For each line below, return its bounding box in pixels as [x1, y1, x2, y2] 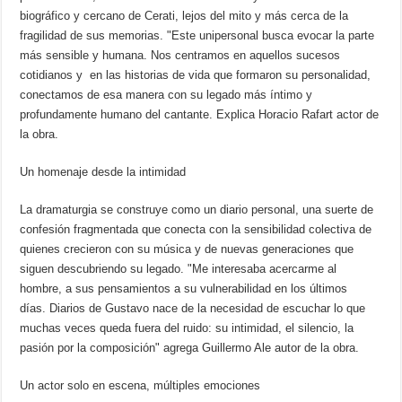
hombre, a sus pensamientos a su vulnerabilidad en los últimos [20, 281, 348, 295]
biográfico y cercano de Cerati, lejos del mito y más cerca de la [20, 8, 349, 22]
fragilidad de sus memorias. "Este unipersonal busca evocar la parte [20, 28, 375, 42]
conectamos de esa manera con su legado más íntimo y [20, 87, 313, 101]
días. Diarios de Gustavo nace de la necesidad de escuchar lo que [20, 301, 366, 315]
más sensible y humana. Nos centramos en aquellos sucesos [20, 48, 341, 62]
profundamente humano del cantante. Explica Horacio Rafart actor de [20, 107, 380, 121]
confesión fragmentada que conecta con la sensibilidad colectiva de [20, 222, 372, 236]
